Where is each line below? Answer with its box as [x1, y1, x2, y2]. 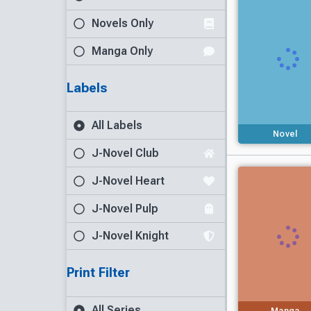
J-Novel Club [92, 146, 159, 160]
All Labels [92, 118, 142, 132]
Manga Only [92, 44, 153, 58]
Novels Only [92, 17, 153, 31]
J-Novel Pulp [92, 201, 158, 215]
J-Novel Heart [92, 174, 165, 187]
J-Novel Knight [92, 229, 169, 243]
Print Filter [67, 265, 130, 281]
